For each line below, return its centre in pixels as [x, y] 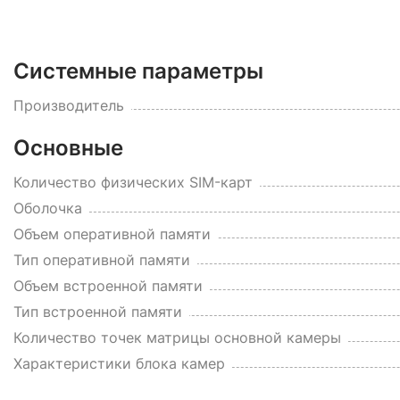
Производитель [69, 105]
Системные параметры [138, 71]
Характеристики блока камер [119, 363]
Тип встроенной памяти [98, 312]
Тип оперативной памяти [102, 260]
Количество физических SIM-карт [133, 182]
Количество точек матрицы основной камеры [177, 337]
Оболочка [48, 208]
